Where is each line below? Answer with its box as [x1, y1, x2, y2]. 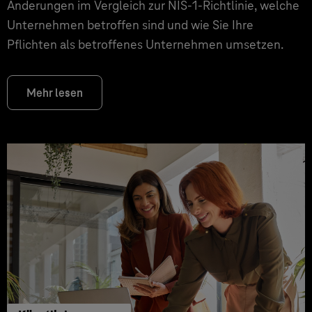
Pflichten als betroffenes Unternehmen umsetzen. [7, 36, 283, 52]
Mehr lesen [26, 86, 83, 100]
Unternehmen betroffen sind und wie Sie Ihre [7, 17, 253, 33]
